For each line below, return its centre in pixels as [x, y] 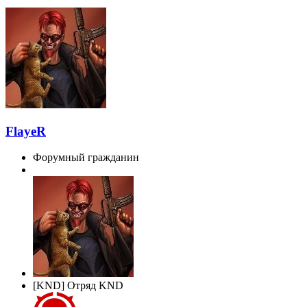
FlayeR [26, 131]
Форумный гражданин [86, 158]
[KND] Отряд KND [78, 286]
